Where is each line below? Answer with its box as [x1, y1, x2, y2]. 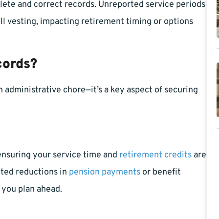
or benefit [140, 167, 181, 178]
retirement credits [119, 150, 192, 161]
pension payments [69, 167, 140, 178]
